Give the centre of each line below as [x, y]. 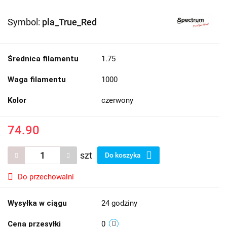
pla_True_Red [69, 22]
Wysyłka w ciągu [37, 203]
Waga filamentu [37, 80]
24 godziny [119, 203]
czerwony [117, 101]
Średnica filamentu [43, 59]
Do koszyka [124, 155]
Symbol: [25, 22]
